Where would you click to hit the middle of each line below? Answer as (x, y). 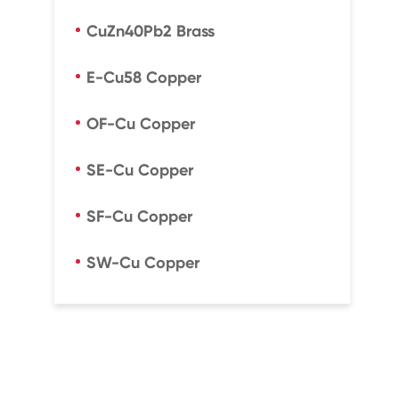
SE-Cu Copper (139, 170)
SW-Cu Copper (142, 263)
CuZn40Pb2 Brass (150, 31)
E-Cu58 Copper (143, 77)
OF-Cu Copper (140, 124)
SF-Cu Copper (139, 216)
